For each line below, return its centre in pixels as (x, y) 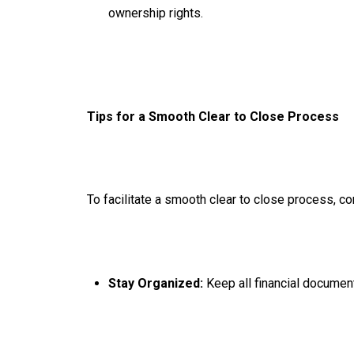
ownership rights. (155, 13)
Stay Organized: (155, 283)
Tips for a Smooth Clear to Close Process (213, 116)
